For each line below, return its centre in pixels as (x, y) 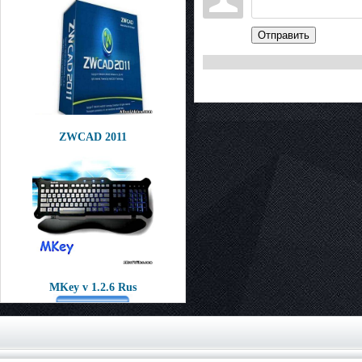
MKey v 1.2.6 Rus (93, 287)
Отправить (284, 36)
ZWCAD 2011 (93, 137)
